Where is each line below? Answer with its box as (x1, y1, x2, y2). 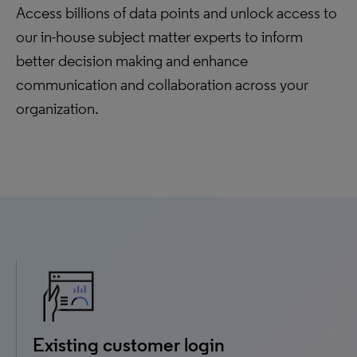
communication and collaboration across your (16, 75, 308, 94)
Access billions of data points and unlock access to (16, 3, 337, 22)
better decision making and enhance (16, 51, 248, 70)
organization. (16, 99, 99, 118)
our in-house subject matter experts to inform (16, 27, 303, 46)
